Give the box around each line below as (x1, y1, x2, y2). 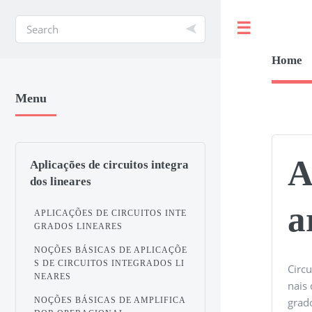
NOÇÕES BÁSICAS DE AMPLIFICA (34, 295, 187, 305)
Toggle (266, 22, 294, 35)
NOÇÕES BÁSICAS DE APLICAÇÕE (34, 244, 188, 255)
